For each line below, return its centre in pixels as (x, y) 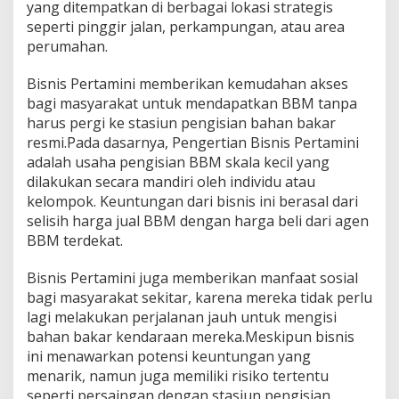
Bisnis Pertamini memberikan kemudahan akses (187, 83)
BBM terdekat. (75, 240)
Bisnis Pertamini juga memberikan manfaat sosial (192, 277)
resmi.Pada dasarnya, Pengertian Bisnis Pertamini (193, 142)
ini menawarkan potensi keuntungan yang (169, 356)
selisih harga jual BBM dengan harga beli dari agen (198, 220)
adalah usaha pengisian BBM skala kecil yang (178, 162)
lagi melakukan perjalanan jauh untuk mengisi (182, 317)
